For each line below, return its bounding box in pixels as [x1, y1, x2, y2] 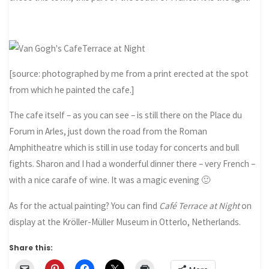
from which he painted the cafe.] [9, 83, 135, 95]
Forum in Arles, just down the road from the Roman [9, 125, 208, 138]
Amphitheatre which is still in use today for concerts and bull [9, 142, 240, 154]
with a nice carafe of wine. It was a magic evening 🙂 [9, 174, 211, 186]
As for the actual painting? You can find [9, 199, 160, 211]
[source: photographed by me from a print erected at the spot [9, 67, 249, 79]
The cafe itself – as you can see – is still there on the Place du [9, 109, 243, 121]
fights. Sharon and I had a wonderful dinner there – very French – [9, 158, 256, 170]
